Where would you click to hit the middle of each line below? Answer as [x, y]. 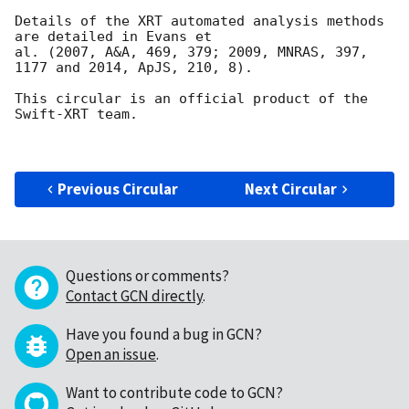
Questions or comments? [147, 275]
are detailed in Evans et [113, 36]
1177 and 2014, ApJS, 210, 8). [134, 67]
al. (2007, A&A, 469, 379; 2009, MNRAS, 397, [191, 52]
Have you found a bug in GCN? [164, 334]
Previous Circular [118, 189]
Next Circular [291, 189]
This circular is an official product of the [191, 98]
